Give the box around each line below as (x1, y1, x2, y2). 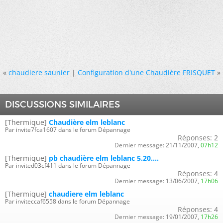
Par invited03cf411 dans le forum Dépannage (5, 161, 130, 170)
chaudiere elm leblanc (49, 189, 124, 199)
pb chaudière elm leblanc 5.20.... (49, 153, 159, 163)
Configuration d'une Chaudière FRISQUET (77, 68, 215, 77)
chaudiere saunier (8, 68, 70, 77)
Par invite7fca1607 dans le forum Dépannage (5, 125, 130, 134)
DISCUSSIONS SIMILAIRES (5, 99, 120, 110)
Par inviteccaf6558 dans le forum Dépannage (5, 197, 130, 206)
